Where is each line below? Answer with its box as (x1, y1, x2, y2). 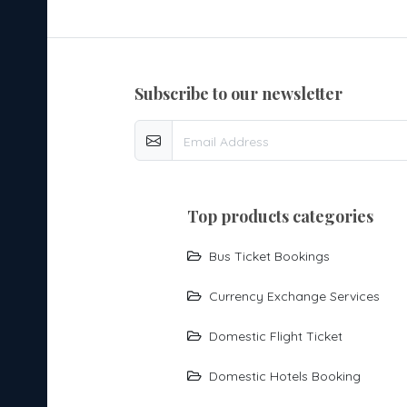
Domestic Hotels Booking (208, 368, 361, 385)
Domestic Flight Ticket (208, 328, 342, 345)
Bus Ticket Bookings (208, 248, 330, 265)
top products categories (197, 205, 373, 227)
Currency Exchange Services (208, 288, 380, 305)
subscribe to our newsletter (144, 83, 343, 104)
